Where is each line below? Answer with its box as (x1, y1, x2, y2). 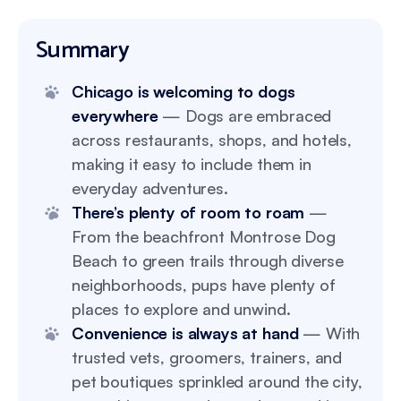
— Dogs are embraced (158, 105, 332, 125)
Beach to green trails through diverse (72, 250, 345, 270)
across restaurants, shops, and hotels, (72, 129, 352, 149)
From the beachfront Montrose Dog (72, 226, 336, 246)
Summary (36, 30, 130, 70)
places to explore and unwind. (72, 298, 291, 319)
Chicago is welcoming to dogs (72, 81, 295, 101)
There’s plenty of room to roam (72, 201, 305, 222)
